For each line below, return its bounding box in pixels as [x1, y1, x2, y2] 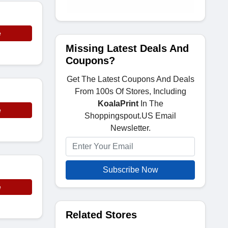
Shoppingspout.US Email [84, 111, 176, 120]
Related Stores [66, 209, 137, 220]
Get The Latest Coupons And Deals [66, 75, 194, 83]
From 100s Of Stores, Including [74, 87, 186, 96]
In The [138, 99, 163, 108]
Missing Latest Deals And [66, 43, 189, 54]
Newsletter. [110, 124, 151, 132]
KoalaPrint [97, 99, 138, 108]
